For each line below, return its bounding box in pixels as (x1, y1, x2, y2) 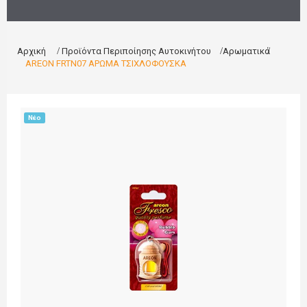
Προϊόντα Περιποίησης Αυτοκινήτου (62, 46, 211, 56)
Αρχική (17, 46, 46, 56)
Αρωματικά (223, 46, 270, 56)
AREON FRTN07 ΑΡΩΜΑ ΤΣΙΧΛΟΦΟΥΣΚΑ (25, 58, 186, 69)
